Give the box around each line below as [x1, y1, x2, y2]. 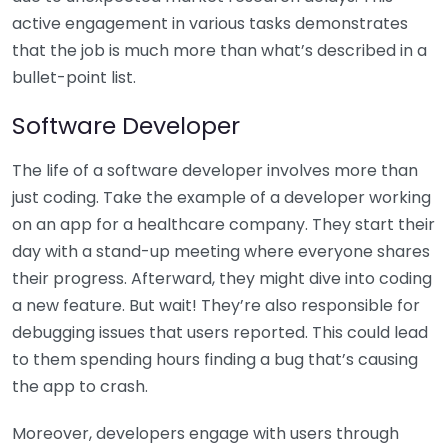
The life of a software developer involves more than [12, 158, 418, 182]
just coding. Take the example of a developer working [12, 185, 431, 209]
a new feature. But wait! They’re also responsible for [12, 293, 420, 317]
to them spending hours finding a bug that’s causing [12, 347, 418, 371]
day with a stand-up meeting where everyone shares [12, 239, 430, 263]
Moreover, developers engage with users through [12, 421, 399, 445]
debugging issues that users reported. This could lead [12, 320, 428, 344]
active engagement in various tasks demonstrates [12, 11, 408, 35]
